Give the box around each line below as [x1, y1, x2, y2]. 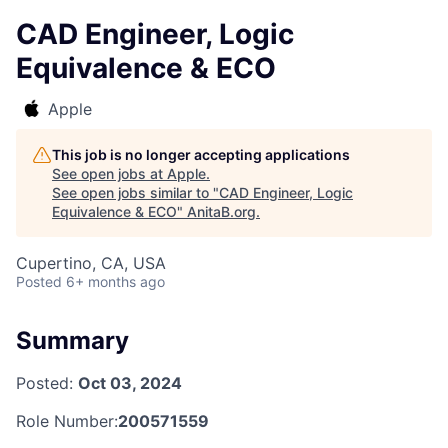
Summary [16, 326, 129, 355]
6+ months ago [66, 273, 165, 290]
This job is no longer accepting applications [52, 146, 350, 163]
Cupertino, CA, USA [16, 253, 166, 273]
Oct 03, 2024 [78, 372, 182, 393]
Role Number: [16, 410, 118, 431]
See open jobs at [52, 165, 167, 182]
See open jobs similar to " [52, 184, 219, 201]
